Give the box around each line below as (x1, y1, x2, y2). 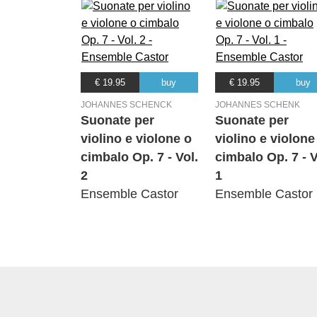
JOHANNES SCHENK (215, 100, 300, 110)
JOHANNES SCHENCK (81, 100, 172, 110)
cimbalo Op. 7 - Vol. (81, 150, 198, 165)
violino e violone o (81, 132, 192, 146)
